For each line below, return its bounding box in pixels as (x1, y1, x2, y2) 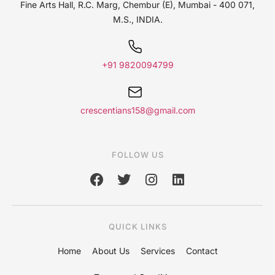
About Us (91, 246, 130, 257)
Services (140, 246, 175, 257)
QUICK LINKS (108, 222, 167, 232)
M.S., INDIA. (112, 14, 163, 25)
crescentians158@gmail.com (80, 105, 195, 116)
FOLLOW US (111, 150, 164, 160)
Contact (185, 246, 218, 257)
